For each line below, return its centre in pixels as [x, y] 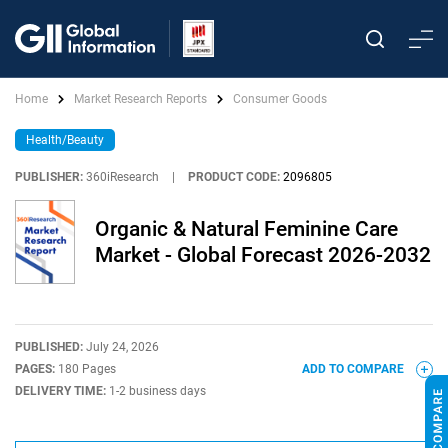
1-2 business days [157, 391]
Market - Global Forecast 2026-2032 [263, 255]
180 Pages [87, 369]
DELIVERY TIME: [62, 391]
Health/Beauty [65, 140]
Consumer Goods [280, 99]
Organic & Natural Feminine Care [246, 229]
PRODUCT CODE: [234, 177]
